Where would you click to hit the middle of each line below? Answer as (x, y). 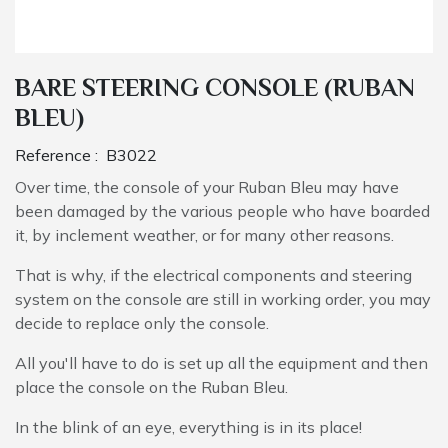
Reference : (60, 154)
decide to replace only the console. (142, 322)
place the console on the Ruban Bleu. (151, 386)
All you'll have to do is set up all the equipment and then (221, 362)
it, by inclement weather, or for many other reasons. (204, 234)
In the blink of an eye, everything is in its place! (188, 426)
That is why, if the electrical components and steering (213, 274)
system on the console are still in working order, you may (223, 298)
